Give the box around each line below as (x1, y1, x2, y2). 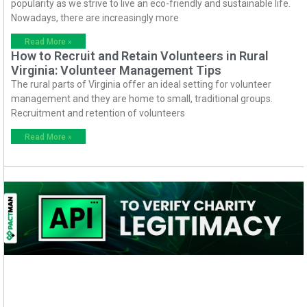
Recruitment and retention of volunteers (11, 108, 185, 119)
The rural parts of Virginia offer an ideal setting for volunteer (11, 79, 271, 90)
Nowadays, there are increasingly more (11, 12, 179, 24)
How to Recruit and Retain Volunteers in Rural (11, 49, 269, 64)
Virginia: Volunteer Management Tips (11, 63, 221, 78)
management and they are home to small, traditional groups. (11, 93, 273, 105)
